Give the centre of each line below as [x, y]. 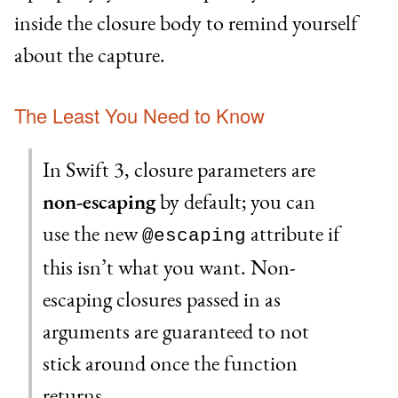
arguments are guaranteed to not [176, 331]
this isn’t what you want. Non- [169, 267]
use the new [92, 234]
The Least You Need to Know [139, 115]
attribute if [293, 234]
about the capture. [90, 54]
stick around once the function [170, 363]
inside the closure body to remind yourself [186, 22]
